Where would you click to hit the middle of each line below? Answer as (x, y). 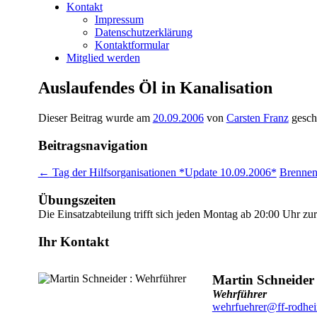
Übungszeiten (77, 200)
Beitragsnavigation (93, 145)
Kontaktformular (132, 45)
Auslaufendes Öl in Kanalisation (155, 88)
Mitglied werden (103, 58)
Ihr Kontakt (73, 241)
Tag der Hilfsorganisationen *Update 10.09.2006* (163, 173)
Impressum (119, 20)
